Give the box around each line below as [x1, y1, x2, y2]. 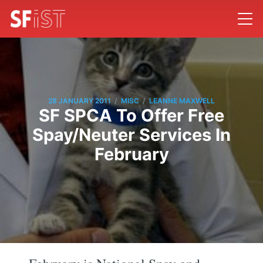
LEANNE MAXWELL [149, 96, 215, 106]
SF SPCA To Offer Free [39, 104, 224, 126]
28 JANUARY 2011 [48, 96, 111, 106]
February [94, 143, 169, 164]
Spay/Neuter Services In [32, 124, 231, 145]
